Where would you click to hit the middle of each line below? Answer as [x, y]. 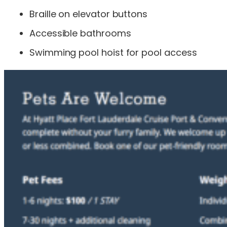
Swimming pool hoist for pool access [113, 52]
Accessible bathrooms [80, 33]
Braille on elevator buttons [89, 14]
